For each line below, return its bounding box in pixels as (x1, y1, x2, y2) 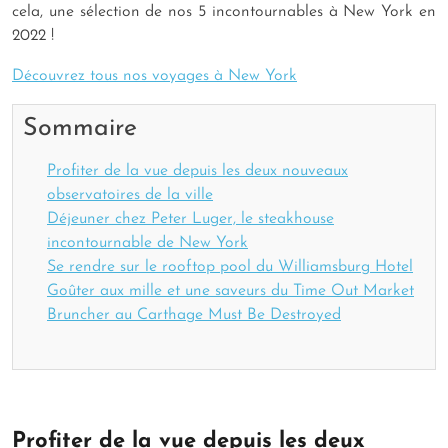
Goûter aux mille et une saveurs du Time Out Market (47, 282, 414, 299)
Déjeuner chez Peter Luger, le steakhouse (47, 210, 334, 227)
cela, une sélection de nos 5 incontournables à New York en (12, 3, 436, 20)
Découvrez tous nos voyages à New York (12, 67, 297, 84)
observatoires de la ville (47, 186, 213, 203)
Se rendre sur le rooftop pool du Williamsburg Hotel (47, 258, 413, 275)
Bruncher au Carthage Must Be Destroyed (47, 306, 341, 323)
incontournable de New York (47, 234, 248, 251)
